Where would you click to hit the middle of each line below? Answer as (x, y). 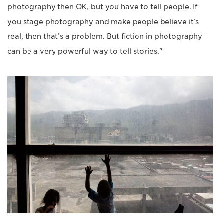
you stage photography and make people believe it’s (103, 22)
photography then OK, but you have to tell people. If (103, 7)
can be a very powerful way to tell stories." (85, 51)
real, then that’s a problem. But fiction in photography (105, 37)
